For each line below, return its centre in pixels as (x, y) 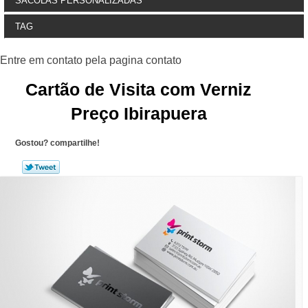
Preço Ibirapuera (139, 113)
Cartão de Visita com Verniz (139, 89)
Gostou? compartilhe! (57, 143)
